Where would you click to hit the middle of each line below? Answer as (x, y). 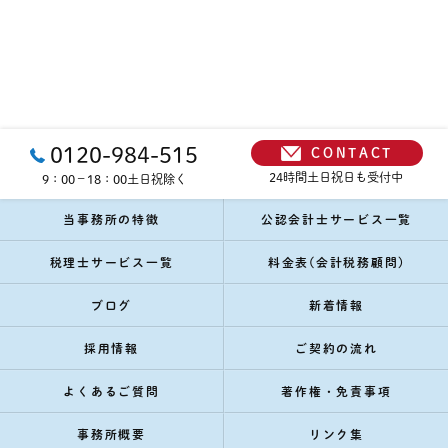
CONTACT (352, 153)
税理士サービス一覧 (111, 262)
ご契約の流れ (336, 348)
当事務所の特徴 (111, 219)
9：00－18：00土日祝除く (114, 178)
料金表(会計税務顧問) (336, 262)
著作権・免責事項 (336, 391)
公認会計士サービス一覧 (336, 219)
